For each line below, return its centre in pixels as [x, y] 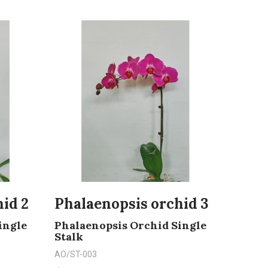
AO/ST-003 [76, 254]
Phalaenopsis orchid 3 [131, 204]
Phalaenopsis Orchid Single [130, 225]
